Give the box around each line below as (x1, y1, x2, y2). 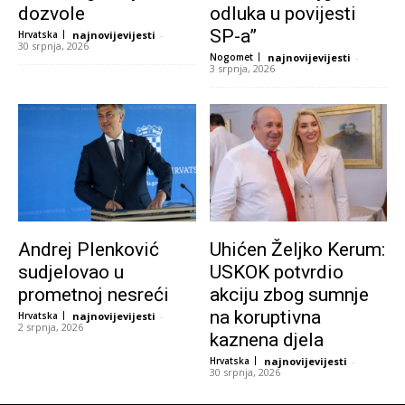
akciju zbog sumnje (209, 283, 369, 306)
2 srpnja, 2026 (18, 319, 83, 334)
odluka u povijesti (209, 3, 356, 24)
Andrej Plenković (18, 238, 159, 260)
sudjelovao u (18, 260, 124, 283)
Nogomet (209, 51, 253, 63)
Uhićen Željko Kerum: (209, 238, 385, 260)
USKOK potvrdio (209, 260, 344, 283)
